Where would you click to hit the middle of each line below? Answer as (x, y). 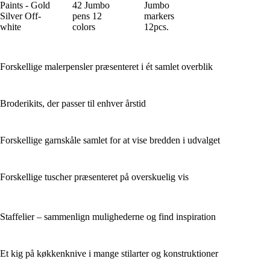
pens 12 (87, 16)
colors (83, 27)
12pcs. (156, 27)
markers (159, 16)
